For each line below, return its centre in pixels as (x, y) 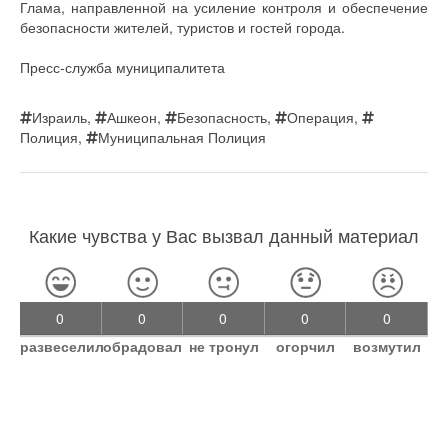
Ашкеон (132, 116)
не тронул (223, 345)
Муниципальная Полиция (182, 136)
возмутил (387, 345)
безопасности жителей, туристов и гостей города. (182, 26)
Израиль (59, 116)
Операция (320, 116)
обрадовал (142, 345)
